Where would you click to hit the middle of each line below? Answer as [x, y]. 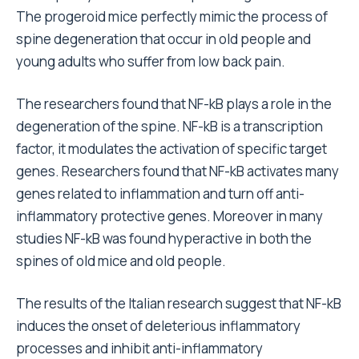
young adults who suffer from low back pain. [151, 61]
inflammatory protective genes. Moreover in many [169, 216]
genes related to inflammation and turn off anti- [160, 194]
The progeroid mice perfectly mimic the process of [172, 16]
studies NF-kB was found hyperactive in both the [164, 238]
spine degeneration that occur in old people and [163, 39]
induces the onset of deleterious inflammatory [158, 326]
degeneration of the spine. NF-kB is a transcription [169, 126]
